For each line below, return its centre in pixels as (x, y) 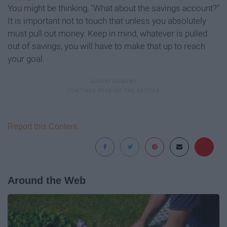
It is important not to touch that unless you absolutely (107, 21)
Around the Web (47, 180)
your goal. (26, 59)
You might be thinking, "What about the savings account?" (113, 8)
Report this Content (42, 126)
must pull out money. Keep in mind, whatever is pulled (107, 33)
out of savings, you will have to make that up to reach (106, 46)
